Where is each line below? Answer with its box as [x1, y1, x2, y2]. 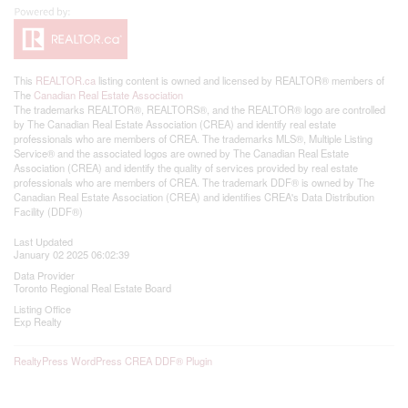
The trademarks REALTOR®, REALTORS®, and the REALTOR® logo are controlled [14, 102, 385, 117]
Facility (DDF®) [14, 204, 83, 219]
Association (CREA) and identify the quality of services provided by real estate [14, 160, 358, 175]
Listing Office [14, 301, 71, 316]
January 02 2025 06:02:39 [14, 247, 129, 261]
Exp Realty [14, 314, 62, 329]
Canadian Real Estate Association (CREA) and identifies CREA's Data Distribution [14, 189, 374, 204]
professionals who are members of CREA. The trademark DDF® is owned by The [14, 175, 374, 189]
